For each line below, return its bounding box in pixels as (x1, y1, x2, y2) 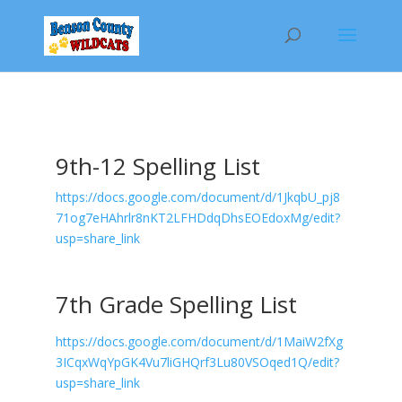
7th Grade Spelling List (55, 288, 297, 320)
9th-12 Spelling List (55, 150, 260, 182)
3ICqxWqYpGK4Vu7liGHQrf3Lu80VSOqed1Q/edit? (55, 354, 339, 371)
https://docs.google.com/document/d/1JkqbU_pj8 (55, 188, 340, 205)
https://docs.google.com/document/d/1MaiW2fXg (55, 333, 343, 350)
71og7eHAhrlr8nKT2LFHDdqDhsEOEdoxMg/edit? (55, 209, 340, 226)
